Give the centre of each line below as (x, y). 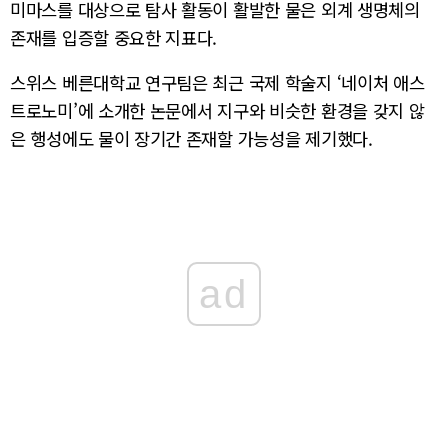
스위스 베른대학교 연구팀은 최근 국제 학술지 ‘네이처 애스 (217, 83)
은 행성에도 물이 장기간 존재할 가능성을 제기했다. (191, 139)
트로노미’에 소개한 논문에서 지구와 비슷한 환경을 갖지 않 (217, 111)
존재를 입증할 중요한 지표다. (114, 37)
